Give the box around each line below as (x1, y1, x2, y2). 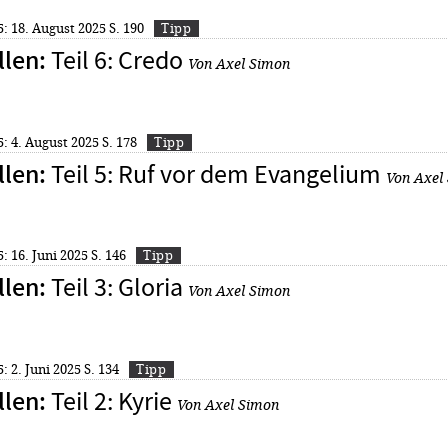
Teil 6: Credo (50, 43, 183, 77)
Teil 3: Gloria (50, 271, 183, 305)
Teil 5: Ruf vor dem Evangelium (50, 157, 381, 191)
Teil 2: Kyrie (50, 385, 172, 419)
